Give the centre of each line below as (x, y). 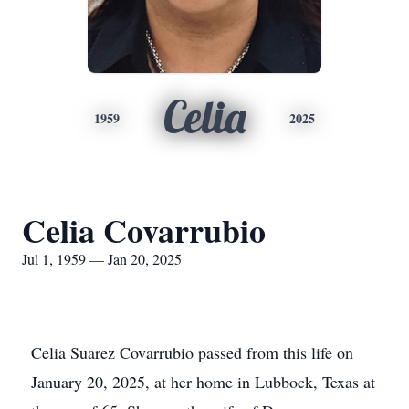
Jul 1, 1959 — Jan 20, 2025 (102, 259)
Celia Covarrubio (144, 230)
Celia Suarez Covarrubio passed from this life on (192, 352)
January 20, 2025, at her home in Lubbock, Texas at (203, 382)
